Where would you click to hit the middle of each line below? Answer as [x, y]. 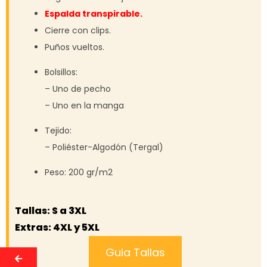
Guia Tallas [135, 252]
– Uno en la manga [85, 105]
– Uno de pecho [78, 89]
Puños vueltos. [75, 47]
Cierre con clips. [78, 30]
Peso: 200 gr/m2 [79, 172]
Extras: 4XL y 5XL [57, 227]
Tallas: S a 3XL [51, 210]
